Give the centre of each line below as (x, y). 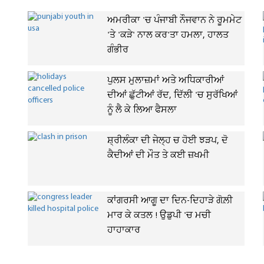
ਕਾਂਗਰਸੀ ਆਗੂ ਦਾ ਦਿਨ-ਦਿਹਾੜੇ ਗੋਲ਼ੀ (170, 201)
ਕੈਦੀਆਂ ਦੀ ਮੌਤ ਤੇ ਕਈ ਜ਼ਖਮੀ (158, 156)
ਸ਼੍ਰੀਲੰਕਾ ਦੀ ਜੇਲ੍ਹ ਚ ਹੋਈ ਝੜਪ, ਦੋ (168, 141)
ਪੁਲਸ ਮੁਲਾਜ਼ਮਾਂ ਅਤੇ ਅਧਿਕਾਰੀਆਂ (166, 81)
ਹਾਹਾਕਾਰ (124, 230)
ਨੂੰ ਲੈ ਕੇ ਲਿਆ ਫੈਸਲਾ (142, 110)
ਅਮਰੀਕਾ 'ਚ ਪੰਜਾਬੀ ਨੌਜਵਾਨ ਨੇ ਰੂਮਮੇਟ (174, 21)
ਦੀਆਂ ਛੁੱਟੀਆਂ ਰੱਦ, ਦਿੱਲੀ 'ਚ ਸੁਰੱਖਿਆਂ (172, 95)
